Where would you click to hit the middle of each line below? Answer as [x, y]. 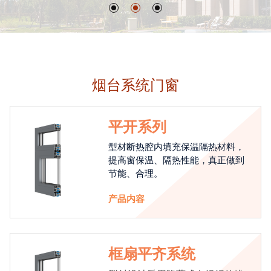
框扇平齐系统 [152, 254]
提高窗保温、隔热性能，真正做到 [177, 161]
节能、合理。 [136, 174]
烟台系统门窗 [135, 86]
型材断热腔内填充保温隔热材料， [177, 147]
